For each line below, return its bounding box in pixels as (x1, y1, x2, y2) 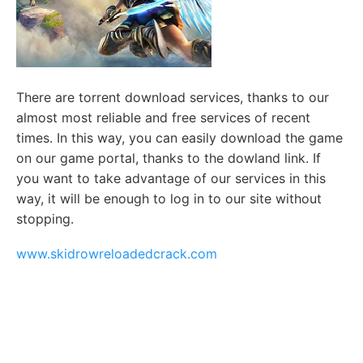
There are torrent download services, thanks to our (16, 89, 329, 106)
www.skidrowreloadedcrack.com (16, 246, 217, 263)
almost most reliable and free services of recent (16, 109, 310, 126)
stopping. (16, 211, 74, 228)
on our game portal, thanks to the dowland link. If (16, 150, 321, 167)
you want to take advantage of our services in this (16, 170, 326, 187)
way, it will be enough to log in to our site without (16, 190, 322, 207)
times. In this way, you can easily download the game (16, 130, 343, 147)
